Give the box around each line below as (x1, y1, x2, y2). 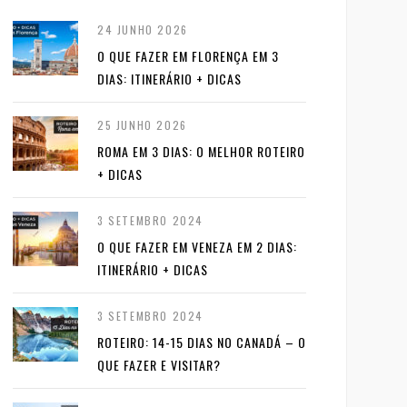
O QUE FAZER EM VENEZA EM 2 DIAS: (97, 236, 297, 256)
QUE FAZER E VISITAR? (97, 354, 221, 374)
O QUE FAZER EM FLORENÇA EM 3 (97, 45, 279, 65)
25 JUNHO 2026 (97, 116, 187, 133)
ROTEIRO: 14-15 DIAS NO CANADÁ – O (97, 332, 306, 352)
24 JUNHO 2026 (97, 21, 188, 37)
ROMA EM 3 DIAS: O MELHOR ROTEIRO (97, 141, 305, 161)
